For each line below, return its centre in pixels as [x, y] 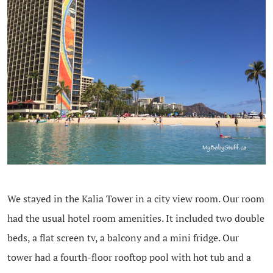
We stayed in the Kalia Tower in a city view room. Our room [136, 198]
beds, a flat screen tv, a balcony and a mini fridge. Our [123, 237]
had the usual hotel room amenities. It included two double [136, 218]
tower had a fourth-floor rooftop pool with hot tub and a [129, 257]
